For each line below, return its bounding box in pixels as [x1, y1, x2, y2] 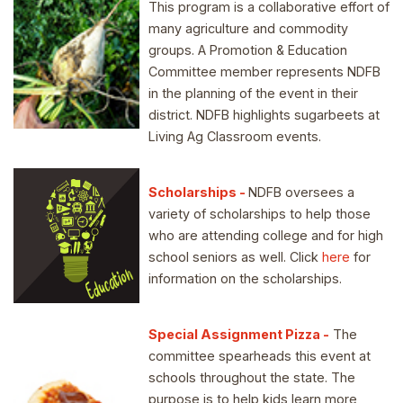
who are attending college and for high [148, 228, 383, 244]
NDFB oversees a [248, 184, 354, 201]
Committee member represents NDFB [148, 63, 381, 79]
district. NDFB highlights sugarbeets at [148, 106, 380, 122]
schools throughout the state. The [148, 370, 355, 386]
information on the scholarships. [148, 271, 342, 287]
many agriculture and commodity [148, 20, 348, 36]
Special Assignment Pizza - [148, 327, 329, 343]
